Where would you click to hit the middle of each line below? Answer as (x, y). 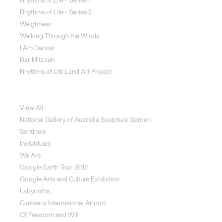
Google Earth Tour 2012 (54, 167)
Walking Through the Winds (60, 36)
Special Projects (45, 90)
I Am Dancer (38, 48)
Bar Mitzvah (37, 60)
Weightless (36, 24)
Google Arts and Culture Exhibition (70, 179)
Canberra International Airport (63, 202)
